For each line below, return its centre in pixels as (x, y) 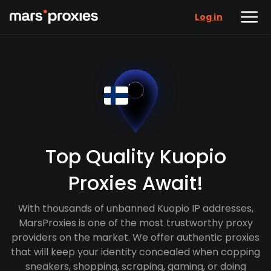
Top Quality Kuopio (135, 156)
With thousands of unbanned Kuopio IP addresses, (135, 208)
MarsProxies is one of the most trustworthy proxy (135, 223)
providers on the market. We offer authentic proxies (135, 237)
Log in (209, 17)
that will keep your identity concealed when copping (135, 252)
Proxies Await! (135, 183)
